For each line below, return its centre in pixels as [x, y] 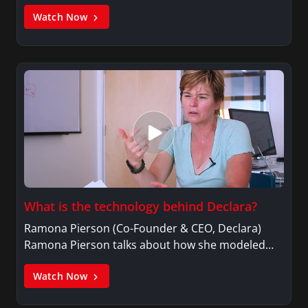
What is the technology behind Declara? [141, 207]
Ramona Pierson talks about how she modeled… [149, 245]
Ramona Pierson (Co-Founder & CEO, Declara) [143, 229]
